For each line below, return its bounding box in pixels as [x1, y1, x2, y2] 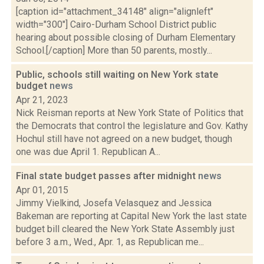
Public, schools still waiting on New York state [16, 69, 219, 80]
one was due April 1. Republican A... [16, 146, 160, 157]
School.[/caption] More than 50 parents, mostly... [16, 45, 212, 56]
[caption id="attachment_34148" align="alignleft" [16, 6, 213, 17]
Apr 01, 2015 [16, 184, 68, 196]
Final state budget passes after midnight [16, 170, 198, 181]
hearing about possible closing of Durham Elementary [16, 32, 236, 43]
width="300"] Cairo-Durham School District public [16, 19, 216, 30]
